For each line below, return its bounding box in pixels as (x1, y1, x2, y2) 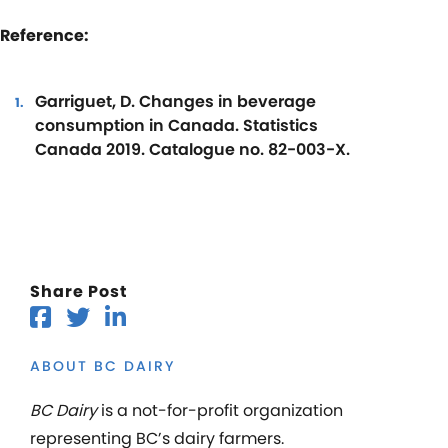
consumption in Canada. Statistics (35, 113, 318, 137)
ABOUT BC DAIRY (30, 355, 175, 376)
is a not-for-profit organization (97, 398, 343, 422)
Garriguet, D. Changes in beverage (35, 89, 316, 113)
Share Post (30, 279, 128, 303)
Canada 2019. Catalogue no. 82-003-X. (35, 137, 350, 161)
